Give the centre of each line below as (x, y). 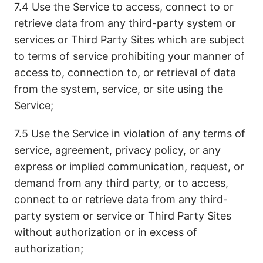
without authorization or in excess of (106, 232)
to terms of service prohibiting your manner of (129, 56)
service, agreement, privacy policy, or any (117, 150)
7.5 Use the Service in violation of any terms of (130, 134)
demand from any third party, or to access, (121, 183)
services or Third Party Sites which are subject (129, 40)
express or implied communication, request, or (129, 166)
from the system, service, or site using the (119, 89)
